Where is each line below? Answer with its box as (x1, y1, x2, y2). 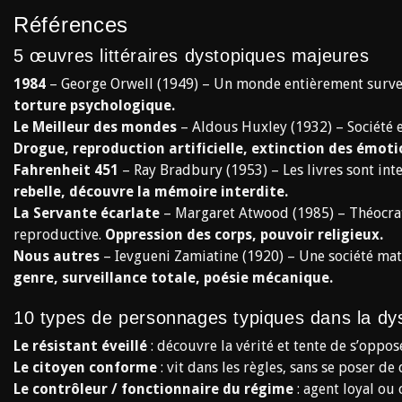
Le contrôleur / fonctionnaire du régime (13, 380, 293, 398)
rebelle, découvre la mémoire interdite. (13, 183, 288, 200)
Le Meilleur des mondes (13, 118, 177, 135)
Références (13, 13, 129, 37)
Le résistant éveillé (13, 337, 147, 354)
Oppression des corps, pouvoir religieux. (105, 226, 383, 243)
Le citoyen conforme (13, 359, 157, 376)
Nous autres (13, 248, 100, 265)
